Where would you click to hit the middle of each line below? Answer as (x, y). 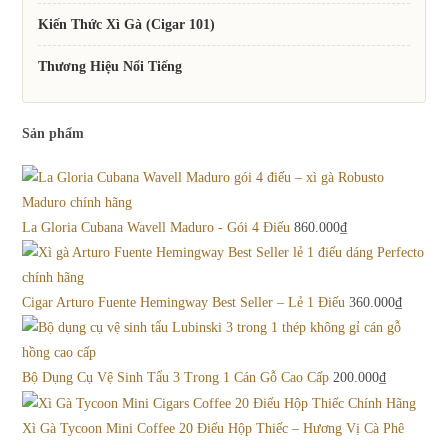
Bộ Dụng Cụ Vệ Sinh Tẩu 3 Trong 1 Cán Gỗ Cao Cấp (176, 377)
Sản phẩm (53, 134)
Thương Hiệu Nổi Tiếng (110, 66)
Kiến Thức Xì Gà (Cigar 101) (127, 24)
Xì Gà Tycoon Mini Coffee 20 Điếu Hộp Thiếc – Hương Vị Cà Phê (213, 429)
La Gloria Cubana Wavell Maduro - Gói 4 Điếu (156, 227)
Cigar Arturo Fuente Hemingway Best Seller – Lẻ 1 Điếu (184, 302)
